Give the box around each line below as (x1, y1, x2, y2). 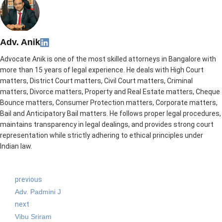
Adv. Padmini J (15, 188, 61, 196)
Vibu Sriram (15, 213, 52, 221)
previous (15, 175, 42, 184)
